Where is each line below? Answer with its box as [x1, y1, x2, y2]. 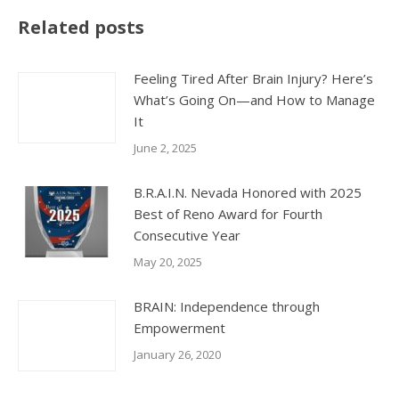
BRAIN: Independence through [134, 297, 320, 315]
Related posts [18, 15, 144, 39]
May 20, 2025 [134, 254, 202, 270]
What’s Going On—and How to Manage [134, 91, 375, 109]
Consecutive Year [134, 226, 240, 244]
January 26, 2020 [134, 346, 221, 362]
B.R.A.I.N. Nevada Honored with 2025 [134, 183, 362, 201]
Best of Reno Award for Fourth [134, 205, 322, 223]
